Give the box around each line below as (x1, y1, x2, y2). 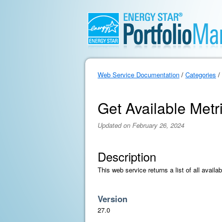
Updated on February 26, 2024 (98, 120, 184, 130)
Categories (185, 70, 216, 79)
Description (98, 148, 156, 165)
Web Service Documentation (98, 70, 179, 79)
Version (98, 193, 127, 205)
